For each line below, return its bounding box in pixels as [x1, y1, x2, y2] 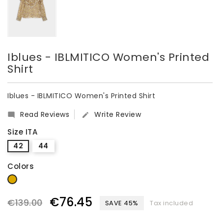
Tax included [150, 198, 193, 208]
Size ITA [7, 126, 37, 137]
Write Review [94, 109, 141, 119]
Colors [7, 161, 34, 171]
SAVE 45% [105, 198, 138, 208]
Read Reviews [20, 109, 69, 119]
